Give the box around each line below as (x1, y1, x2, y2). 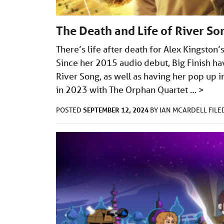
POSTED (56, 105, 83, 115)
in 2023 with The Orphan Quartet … (56, 84, 198, 95)
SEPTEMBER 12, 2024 (83, 105, 148, 115)
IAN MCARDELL (159, 105, 208, 115)
